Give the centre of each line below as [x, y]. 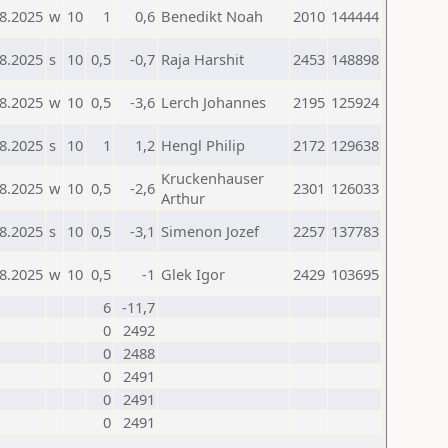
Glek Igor [193, 274]
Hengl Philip [203, 145]
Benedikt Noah [212, 16]
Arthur [183, 198]
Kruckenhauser [212, 178]
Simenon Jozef [210, 231]
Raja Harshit [202, 59]
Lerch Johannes [213, 102]
